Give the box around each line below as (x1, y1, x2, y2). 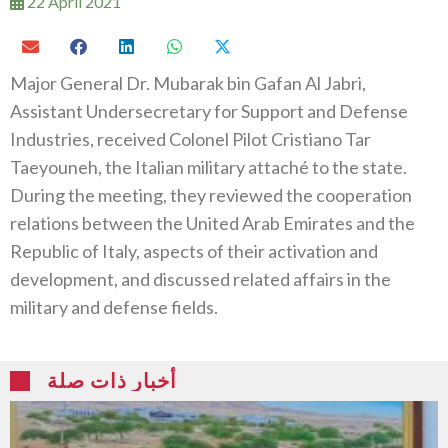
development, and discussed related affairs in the (10, 268, 391, 291)
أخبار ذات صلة (47, 368, 177, 393)
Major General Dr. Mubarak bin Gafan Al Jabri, (10, 72, 366, 95)
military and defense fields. (10, 296, 218, 319)
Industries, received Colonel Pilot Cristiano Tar (10, 128, 371, 151)
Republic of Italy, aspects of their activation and (10, 240, 378, 263)
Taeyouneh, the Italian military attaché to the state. (10, 156, 407, 179)
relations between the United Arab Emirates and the (10, 212, 415, 235)
